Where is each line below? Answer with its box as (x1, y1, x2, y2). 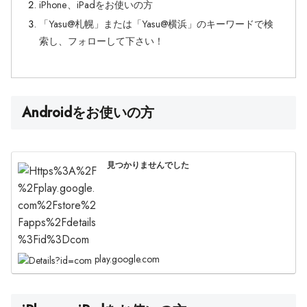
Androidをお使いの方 (22, 102, 154, 123)
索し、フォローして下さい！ (39, 34, 164, 48)
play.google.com (95, 251, 160, 266)
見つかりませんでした (107, 159, 190, 172)
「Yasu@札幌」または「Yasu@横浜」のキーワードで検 (39, 16, 274, 31)
